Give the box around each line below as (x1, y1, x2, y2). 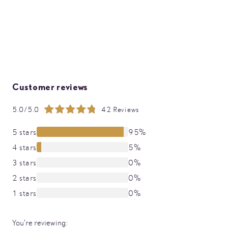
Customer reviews (12, 82, 89, 92)
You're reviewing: (12, 218, 68, 227)
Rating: (12, 108, 37, 118)
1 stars (12, 188, 37, 197)
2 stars (12, 173, 37, 182)
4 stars (12, 142, 37, 152)
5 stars (12, 127, 37, 136)
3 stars (12, 158, 37, 167)
